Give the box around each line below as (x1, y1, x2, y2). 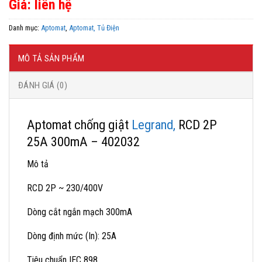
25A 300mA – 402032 (27, 133, 140, 149)
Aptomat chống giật (27, 116, 132, 132)
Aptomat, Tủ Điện (69, 23, 119, 32)
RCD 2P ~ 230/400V (27, 182, 103, 194)
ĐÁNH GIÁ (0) (18, 80, 68, 91)
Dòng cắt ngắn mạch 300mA (27, 206, 132, 218)
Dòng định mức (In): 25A (27, 230, 116, 242)
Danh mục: (9, 23, 41, 32)
